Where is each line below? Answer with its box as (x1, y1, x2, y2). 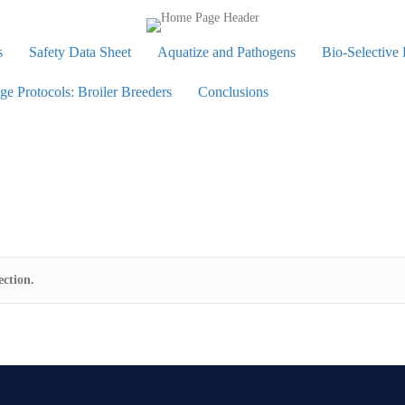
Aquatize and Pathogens (157, 44, 296, 60)
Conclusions (198, 84, 268, 99)
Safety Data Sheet (29, 44, 131, 60)
